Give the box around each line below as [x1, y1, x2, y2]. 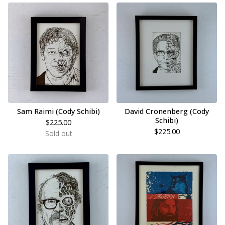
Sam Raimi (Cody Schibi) [17, 106, 100, 116]
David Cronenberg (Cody [125, 106, 209, 116]
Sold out [45, 129, 72, 138]
